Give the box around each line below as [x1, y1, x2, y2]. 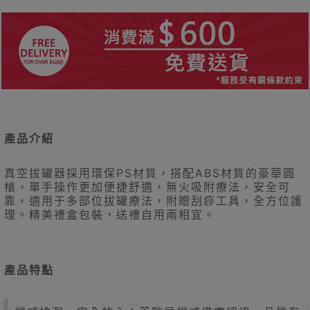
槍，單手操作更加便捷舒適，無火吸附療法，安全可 [4, 180, 291, 194]
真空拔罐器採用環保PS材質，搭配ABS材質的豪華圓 [4, 166, 295, 181]
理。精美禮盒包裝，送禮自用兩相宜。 [4, 208, 216, 222]
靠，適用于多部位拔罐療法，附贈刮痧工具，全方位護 [4, 194, 303, 208]
